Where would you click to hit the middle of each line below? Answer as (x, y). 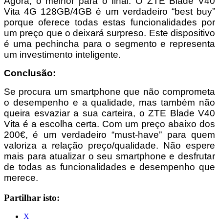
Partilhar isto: (32, 197)
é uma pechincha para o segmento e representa (109, 44)
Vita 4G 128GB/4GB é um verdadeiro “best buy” (109, 11)
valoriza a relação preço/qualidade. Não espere (109, 145)
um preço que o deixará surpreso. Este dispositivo (109, 33)
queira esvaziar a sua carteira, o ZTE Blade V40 (109, 113)
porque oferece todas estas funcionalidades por (109, 22)
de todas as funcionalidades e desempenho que (109, 167)
